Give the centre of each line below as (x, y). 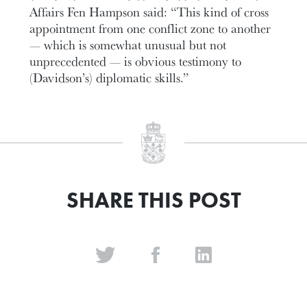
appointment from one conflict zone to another (150, 28)
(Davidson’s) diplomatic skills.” (110, 77)
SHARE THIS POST (153, 200)
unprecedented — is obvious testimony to (136, 61)
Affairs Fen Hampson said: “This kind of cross (149, 11)
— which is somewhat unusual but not (128, 44)
